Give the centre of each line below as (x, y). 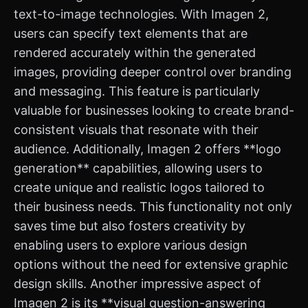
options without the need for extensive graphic (151, 264)
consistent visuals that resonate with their (136, 130)
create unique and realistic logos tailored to (139, 187)
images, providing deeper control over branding (153, 72)
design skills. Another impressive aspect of (137, 284)
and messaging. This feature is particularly (137, 91)
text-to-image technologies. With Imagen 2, (141, 14)
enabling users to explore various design (131, 245)
